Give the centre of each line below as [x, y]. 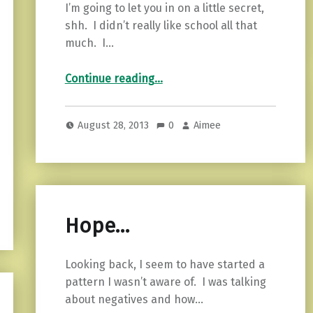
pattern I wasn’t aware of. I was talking [165, 282]
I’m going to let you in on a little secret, [164, 8]
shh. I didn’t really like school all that [161, 26]
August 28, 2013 [115, 125]
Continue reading [109, 79]
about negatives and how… [134, 300]
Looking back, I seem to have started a [165, 265]
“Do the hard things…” [175, 72]
